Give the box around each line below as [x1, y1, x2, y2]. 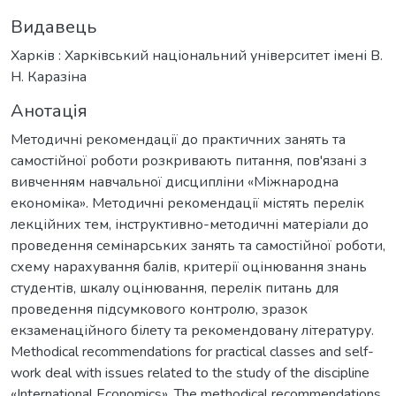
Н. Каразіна [11, 66, 87, 87]
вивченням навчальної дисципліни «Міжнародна [11, 171, 339, 192]
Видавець [11, 14, 96, 39]
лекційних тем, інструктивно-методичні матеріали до [11, 214, 369, 234]
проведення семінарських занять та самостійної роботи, [11, 235, 385, 255]
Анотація [11, 98, 88, 123]
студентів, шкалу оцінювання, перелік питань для [11, 278, 339, 298]
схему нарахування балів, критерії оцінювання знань [11, 256, 367, 277]
